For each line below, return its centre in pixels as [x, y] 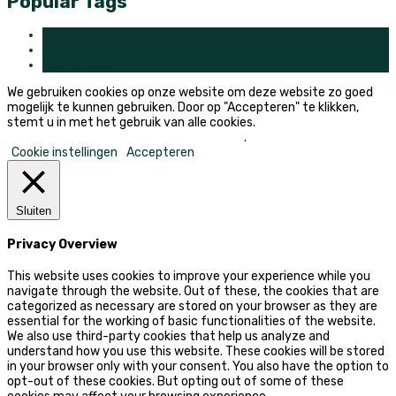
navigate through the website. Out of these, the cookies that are [193, 291]
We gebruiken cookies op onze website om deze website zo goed [190, 93]
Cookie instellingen [65, 153]
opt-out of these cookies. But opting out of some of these [175, 381]
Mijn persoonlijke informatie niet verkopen [126, 138]
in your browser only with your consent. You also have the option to [198, 366]
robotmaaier [78, 65]
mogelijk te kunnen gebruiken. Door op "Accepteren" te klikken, [183, 108]
